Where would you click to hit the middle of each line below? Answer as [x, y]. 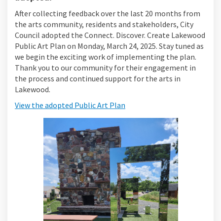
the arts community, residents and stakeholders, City [104, 24]
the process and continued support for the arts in [98, 78]
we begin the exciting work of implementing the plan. [106, 56]
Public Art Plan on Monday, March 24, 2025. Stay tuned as [109, 46]
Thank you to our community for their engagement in [105, 67]
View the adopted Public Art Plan [70, 105]
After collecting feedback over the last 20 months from [108, 13]
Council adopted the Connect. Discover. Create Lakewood [110, 35]
